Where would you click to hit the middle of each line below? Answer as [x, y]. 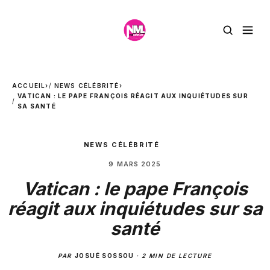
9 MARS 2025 [135, 164]
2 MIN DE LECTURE [177, 256]
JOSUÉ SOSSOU [105, 256]
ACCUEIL [29, 86]
